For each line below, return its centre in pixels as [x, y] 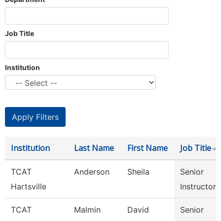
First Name [147, 148]
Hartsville [29, 186]
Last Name [94, 148]
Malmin [87, 210]
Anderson [92, 172]
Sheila [138, 172]
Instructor [198, 186]
